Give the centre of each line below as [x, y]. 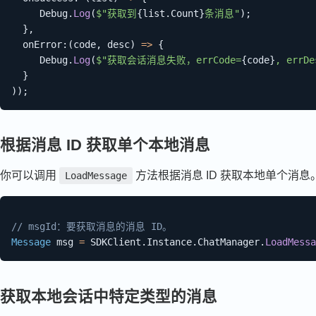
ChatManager [229, 242]
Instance [169, 242]
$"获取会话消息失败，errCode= [169, 60]
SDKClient [113, 242]
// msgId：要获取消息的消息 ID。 [92, 226]
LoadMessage [96, 176]
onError [42, 44]
